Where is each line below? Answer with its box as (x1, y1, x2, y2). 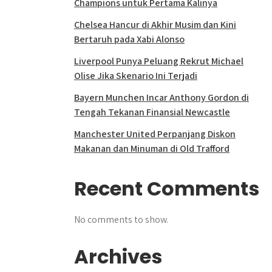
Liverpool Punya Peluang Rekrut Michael (74, 55, 243, 67)
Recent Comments (74, 175, 259, 202)
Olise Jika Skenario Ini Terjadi (74, 69, 197, 82)
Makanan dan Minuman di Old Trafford (74, 142, 229, 155)
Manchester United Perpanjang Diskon (74, 127, 236, 140)
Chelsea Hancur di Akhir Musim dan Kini (74, 18, 236, 31)
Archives (74, 243, 162, 270)
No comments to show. (74, 213, 168, 226)
